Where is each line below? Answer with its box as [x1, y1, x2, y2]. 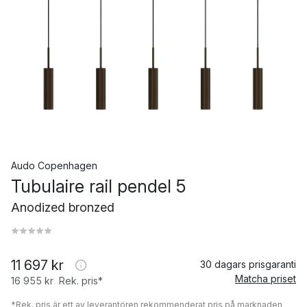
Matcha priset [235, 273, 296, 284]
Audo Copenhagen [11, 160, 97, 171]
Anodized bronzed [11, 200, 114, 214]
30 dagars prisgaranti [200, 258, 296, 270]
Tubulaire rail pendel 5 [11, 176, 186, 197]
